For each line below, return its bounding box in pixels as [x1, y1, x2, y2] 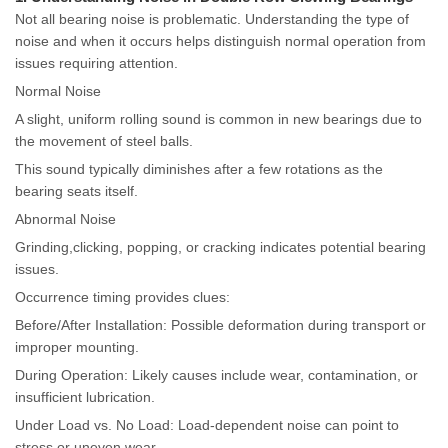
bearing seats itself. [15, 183, 138, 200]
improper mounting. [15, 339, 139, 356]
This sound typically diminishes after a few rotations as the [15, 161, 383, 178]
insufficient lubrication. [15, 389, 155, 406]
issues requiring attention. [15, 55, 178, 72]
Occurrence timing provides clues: [15, 289, 230, 306]
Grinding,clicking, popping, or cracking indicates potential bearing [15, 239, 426, 256]
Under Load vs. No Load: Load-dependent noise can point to [15, 417, 399, 434]
